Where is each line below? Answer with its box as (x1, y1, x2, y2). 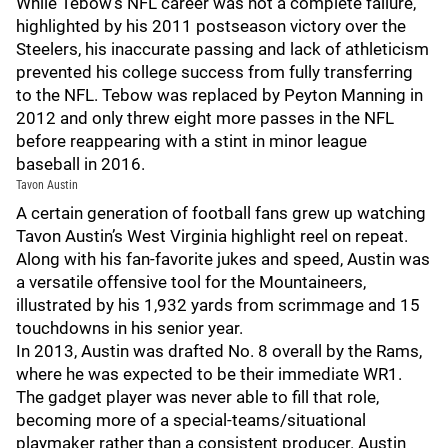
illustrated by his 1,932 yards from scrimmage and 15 (16, 295, 420, 315)
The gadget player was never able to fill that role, (16, 387, 379, 407)
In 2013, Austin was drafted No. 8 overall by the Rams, (16, 341, 422, 361)
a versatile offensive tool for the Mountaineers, (16, 272, 366, 292)
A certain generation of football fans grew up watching (16, 203, 426, 223)
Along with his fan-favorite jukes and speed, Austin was (16, 249, 430, 269)
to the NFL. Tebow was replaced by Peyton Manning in (16, 85, 423, 105)
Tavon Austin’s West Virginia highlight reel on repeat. (16, 226, 408, 246)
